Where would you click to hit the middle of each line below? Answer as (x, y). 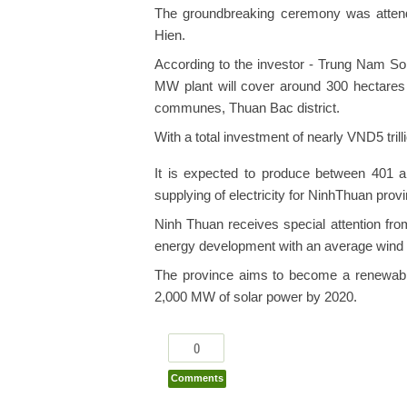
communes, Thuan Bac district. (247, 109)
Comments (197, 378)
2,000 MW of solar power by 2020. (256, 298)
